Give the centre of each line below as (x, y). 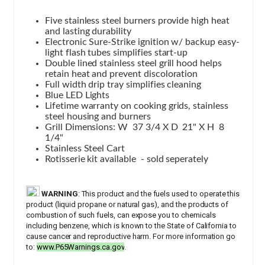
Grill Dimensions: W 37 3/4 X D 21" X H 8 (135, 127)
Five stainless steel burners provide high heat (137, 20)
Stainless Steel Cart (85, 148)
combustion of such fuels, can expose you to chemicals (121, 215)
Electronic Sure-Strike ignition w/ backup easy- (142, 42)
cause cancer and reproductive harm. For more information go (131, 236)
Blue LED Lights (77, 95)
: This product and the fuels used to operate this (159, 193)
